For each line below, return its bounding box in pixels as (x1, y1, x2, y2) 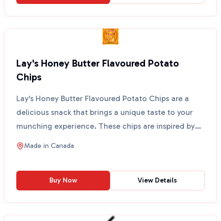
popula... (16, 135, 48, 145)
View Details (138, 176, 177, 184)
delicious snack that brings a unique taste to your (16, 108, 193, 117)
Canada (51, 142, 74, 150)
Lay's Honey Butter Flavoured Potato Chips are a (16, 94, 189, 103)
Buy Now (49, 176, 77, 184)
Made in (24, 142, 51, 150)
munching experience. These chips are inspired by (16, 121, 195, 131)
